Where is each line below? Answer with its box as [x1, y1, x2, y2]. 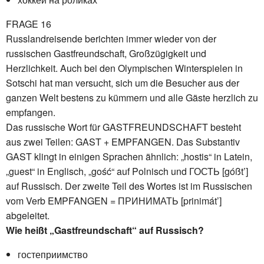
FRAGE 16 [6, 16, 51, 31]
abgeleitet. [6, 208, 49, 222]
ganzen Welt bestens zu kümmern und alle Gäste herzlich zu [6, 90, 258, 104]
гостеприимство [18, 247, 88, 261]
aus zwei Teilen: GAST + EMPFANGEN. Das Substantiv [6, 134, 240, 148]
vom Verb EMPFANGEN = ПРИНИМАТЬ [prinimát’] [6, 193, 222, 207]
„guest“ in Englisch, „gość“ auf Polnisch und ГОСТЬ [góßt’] [6, 164, 248, 178]
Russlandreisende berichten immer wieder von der [6, 31, 216, 45]
